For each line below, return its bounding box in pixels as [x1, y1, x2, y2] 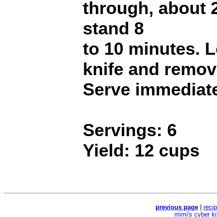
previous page [155, 203, 198, 211]
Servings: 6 [83, 120, 177, 140]
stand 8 [83, 18, 144, 39]
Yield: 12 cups [83, 140, 200, 161]
